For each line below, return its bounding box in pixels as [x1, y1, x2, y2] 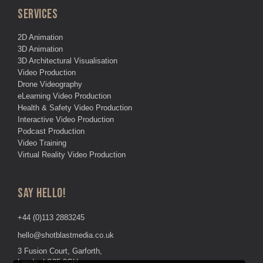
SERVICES [18, 6, 58, 22]
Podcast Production [18, 127, 85, 136]
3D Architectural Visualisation [18, 56, 117, 65]
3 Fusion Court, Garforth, [18, 247, 102, 255]
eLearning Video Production [18, 92, 111, 100]
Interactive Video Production [18, 115, 114, 124]
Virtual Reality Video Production [18, 150, 126, 159]
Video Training [18, 139, 66, 147]
